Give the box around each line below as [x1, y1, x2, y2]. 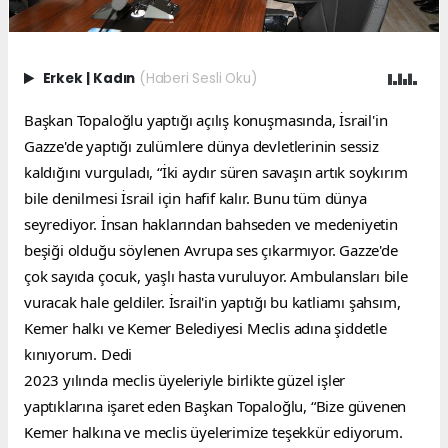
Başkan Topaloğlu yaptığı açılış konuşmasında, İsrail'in [24, 110, 388, 131]
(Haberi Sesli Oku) [138, 69, 257, 89]
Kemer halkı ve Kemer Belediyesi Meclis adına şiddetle [24, 318, 387, 339]
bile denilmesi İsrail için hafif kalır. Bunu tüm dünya [24, 188, 367, 209]
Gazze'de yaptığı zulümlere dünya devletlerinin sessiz [24, 136, 379, 157]
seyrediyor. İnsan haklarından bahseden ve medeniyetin [24, 214, 398, 235]
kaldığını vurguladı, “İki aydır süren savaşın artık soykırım [24, 162, 408, 183]
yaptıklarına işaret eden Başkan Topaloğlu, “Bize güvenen [24, 396, 407, 417]
